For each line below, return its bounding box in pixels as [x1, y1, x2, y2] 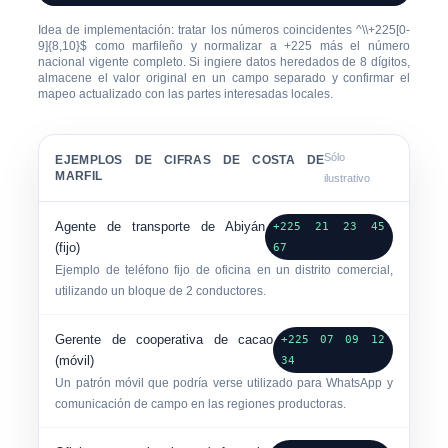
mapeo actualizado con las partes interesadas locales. [38, 87, 334, 101]
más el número [312, 39, 410, 53]
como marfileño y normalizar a [87, 39, 285, 53]
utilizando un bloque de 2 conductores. [55, 284, 267, 298]
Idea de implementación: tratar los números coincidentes [38, 23, 356, 37]
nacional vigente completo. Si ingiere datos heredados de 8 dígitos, [38, 55, 410, 69]
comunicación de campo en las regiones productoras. [55, 397, 347, 411]
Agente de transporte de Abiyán [55, 219, 266, 234]
